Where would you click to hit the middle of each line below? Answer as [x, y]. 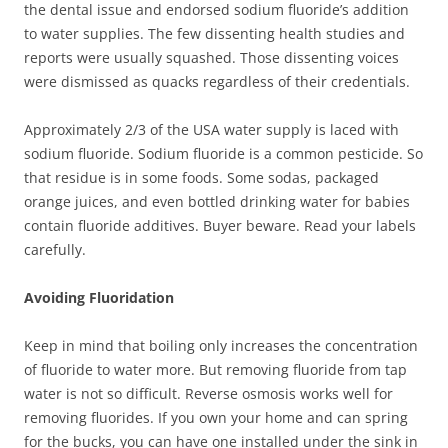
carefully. [55, 250]
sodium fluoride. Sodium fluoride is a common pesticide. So [223, 154]
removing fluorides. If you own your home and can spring [216, 418]
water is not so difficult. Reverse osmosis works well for [208, 394]
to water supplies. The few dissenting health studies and [214, 34]
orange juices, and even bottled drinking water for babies [217, 202]
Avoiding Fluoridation [99, 298]
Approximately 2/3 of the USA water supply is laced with [211, 130]
